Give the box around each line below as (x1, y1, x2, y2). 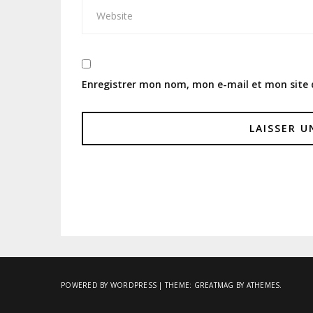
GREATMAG (194, 280, 234, 290)
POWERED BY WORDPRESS (61, 280, 156, 290)
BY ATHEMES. (233, 280, 282, 290)
